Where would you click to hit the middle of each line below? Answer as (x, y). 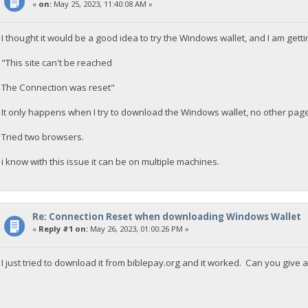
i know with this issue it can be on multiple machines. (111, 161)
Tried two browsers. (43, 136)
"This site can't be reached (57, 62)
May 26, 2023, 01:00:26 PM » (138, 229)
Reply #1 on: (63, 229)
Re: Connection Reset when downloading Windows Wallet (166, 217)
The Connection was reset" (58, 87)
